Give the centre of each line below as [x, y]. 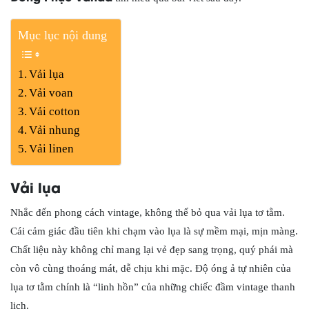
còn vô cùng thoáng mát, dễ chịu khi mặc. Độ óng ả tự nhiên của [151, 268]
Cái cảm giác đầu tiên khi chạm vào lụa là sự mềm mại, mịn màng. [154, 231]
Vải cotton [55, 111]
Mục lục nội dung [62, 35]
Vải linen [52, 149]
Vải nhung [55, 130]
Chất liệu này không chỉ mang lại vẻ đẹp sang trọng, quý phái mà [152, 250]
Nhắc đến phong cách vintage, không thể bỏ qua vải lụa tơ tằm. [148, 212]
